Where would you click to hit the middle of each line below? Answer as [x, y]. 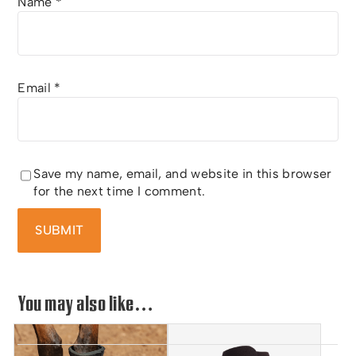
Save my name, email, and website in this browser [183, 173]
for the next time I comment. [120, 191]
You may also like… [86, 303]
